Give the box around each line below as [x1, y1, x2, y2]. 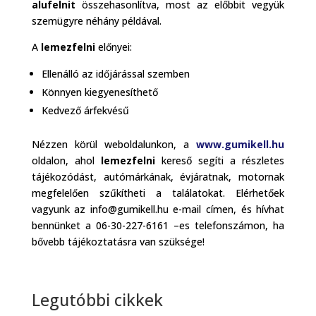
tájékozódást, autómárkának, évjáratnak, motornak [31, 169, 285, 183]
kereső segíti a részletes [154, 153, 285, 167]
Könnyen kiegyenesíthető [41, 85, 158, 99]
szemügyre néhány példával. [31, 13, 162, 28]
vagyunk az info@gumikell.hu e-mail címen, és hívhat [31, 202, 285, 216]
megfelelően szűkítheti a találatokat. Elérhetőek [31, 186, 285, 200]
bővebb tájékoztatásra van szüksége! [31, 234, 205, 248]
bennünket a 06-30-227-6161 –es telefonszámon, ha [31, 218, 285, 232]
